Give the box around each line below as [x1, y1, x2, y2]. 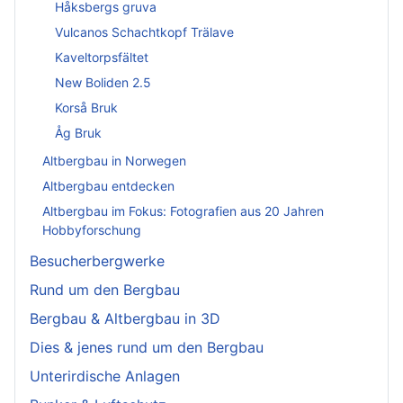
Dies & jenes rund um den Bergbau [30, 337, 264, 356]
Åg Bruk [55, 124, 102, 140]
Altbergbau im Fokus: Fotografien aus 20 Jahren [42, 203, 324, 219]
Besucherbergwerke [30, 251, 165, 270]
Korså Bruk [55, 99, 118, 115]
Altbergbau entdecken [42, 178, 175, 194]
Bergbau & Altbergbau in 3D [30, 309, 220, 327]
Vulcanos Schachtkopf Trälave [55, 23, 234, 40]
